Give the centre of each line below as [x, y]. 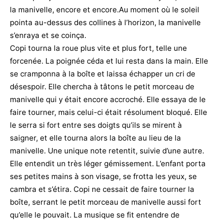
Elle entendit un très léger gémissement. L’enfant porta [108, 163]
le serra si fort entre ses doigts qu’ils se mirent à [96, 125]
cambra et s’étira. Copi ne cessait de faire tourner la [102, 189]
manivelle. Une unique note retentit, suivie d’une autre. [107, 150]
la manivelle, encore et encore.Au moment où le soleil [105, 9]
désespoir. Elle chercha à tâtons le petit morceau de [102, 86]
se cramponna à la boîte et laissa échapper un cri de [103, 74]
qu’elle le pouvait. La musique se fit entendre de [95, 215]
